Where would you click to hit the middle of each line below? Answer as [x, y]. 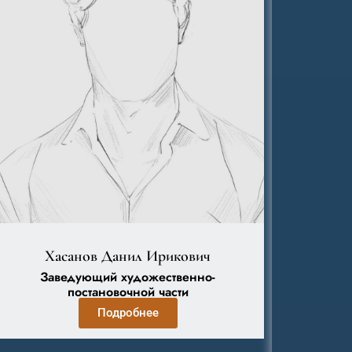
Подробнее [128, 313]
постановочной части [128, 292]
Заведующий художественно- [128, 277]
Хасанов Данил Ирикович [128, 256]
